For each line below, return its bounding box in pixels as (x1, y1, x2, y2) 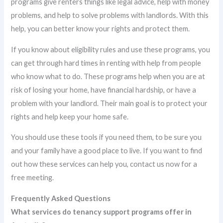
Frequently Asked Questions (11, 194, 111, 203)
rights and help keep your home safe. (11, 112, 129, 121)
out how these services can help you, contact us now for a (11, 160, 198, 169)
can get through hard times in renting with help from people (11, 58, 202, 67)
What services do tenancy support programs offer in (11, 207, 192, 216)
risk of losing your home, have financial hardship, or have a (11, 85, 197, 94)
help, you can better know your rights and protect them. (11, 24, 190, 33)
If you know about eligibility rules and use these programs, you (11, 45, 211, 54)
